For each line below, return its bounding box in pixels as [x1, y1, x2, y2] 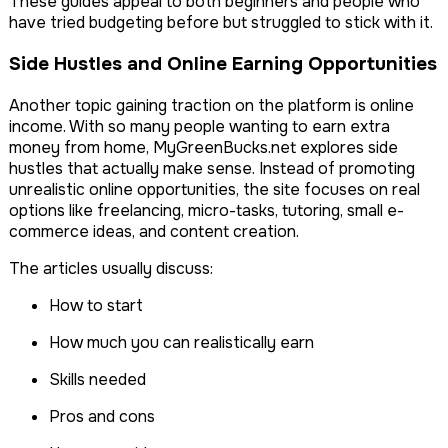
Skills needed [60, 368, 146, 390]
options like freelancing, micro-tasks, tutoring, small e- [9, 199, 404, 221]
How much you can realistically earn [60, 331, 314, 353]
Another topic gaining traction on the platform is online [9, 94, 414, 116]
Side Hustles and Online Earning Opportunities [9, 51, 437, 76]
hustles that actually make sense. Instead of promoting [9, 157, 415, 179]
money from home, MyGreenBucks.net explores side [9, 136, 398, 158]
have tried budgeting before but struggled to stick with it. [9, 12, 433, 34]
